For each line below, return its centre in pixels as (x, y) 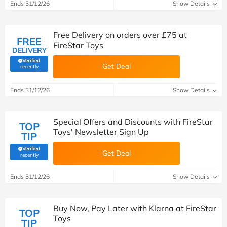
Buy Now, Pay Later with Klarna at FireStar (135, 208)
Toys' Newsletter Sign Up (101, 132)
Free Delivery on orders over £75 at (120, 35)
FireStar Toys (78, 45)
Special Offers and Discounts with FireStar (133, 122)
